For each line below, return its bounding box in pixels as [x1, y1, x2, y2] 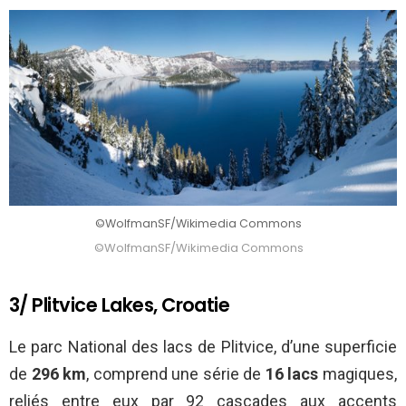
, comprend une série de [86, 363, 266, 383]
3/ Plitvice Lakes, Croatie [9, 291, 230, 318]
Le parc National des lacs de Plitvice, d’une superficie [9, 336, 397, 356]
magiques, [318, 363, 398, 383]
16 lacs [265, 363, 319, 383]
